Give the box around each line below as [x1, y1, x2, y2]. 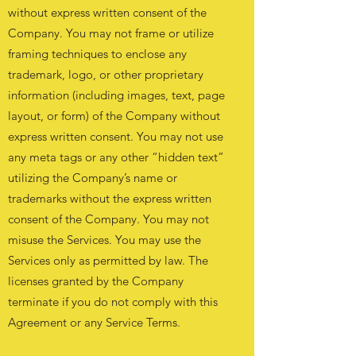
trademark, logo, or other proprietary [8, 67, 203, 82]
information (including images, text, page [8, 87, 225, 103]
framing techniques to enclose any [8, 46, 187, 61]
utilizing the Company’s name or [8, 170, 177, 185]
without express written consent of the [8, 5, 207, 20]
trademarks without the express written [8, 191, 211, 206]
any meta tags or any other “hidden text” [8, 149, 224, 164]
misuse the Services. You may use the [8, 232, 201, 247]
